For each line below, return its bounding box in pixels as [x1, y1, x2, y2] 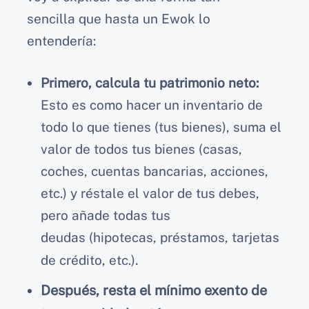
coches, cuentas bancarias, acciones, [41, 163, 268, 179]
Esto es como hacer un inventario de [41, 97, 263, 112]
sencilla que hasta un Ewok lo [27, 11, 210, 27]
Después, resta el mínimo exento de [41, 281, 267, 299]
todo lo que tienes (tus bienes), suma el [41, 119, 281, 134]
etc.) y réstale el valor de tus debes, [41, 185, 259, 201]
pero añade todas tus [41, 207, 170, 223]
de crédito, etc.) [41, 252, 135, 268]
